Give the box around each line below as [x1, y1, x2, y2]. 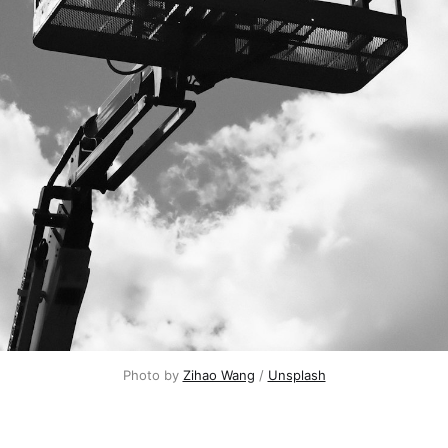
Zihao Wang [182, 367, 255, 384]
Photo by [122, 367, 183, 384]
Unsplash [267, 367, 326, 384]
